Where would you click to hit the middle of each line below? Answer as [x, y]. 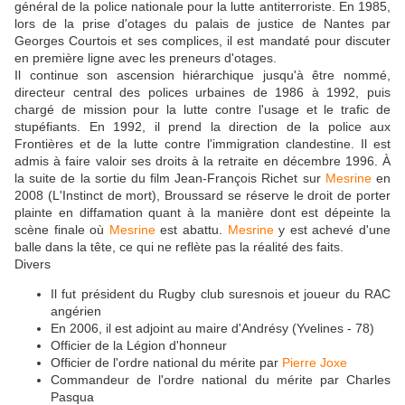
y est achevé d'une [332, 230]
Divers [33, 264]
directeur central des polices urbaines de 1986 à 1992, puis [202, 93]
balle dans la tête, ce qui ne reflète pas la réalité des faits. [181, 247]
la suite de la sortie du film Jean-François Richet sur [170, 179]
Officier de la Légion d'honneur [139, 346]
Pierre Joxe [315, 363]
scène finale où [62, 230]
